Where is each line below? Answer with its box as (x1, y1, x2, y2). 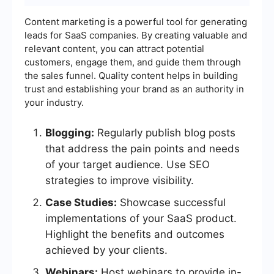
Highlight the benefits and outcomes (45, 228, 224, 241)
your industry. (24, 97, 84, 109)
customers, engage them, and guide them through (24, 56, 241, 68)
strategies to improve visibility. (45, 174, 194, 187)
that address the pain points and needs (45, 143, 240, 155)
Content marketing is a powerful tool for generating (24, 16, 247, 28)
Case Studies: (45, 196, 117, 209)
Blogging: (45, 127, 94, 139)
